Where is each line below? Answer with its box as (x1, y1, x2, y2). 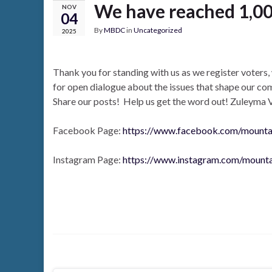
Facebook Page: (53, 124, 123, 136)
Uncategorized (134, 25, 182, 35)
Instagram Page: (53, 154, 123, 165)
